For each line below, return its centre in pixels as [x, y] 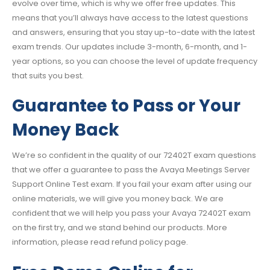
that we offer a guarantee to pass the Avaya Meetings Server [131, 170]
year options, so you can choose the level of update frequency [135, 61]
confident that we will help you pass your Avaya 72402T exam [131, 213]
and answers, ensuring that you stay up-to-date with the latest [133, 32]
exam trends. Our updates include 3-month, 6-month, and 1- [130, 46]
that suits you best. [48, 75]
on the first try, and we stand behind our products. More [120, 228]
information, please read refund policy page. [100, 242]
